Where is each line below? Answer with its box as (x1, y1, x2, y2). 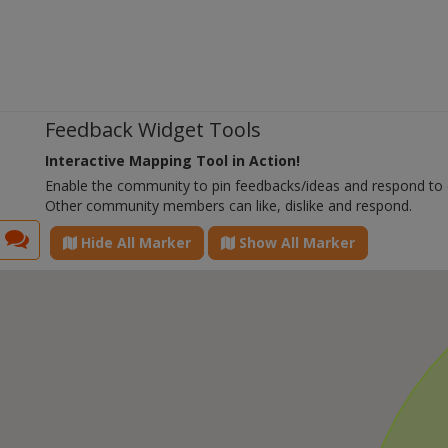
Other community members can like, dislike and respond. (45, 196, 412, 215)
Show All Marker (235, 233, 355, 252)
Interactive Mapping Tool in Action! (45, 151, 300, 170)
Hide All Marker (77, 233, 191, 252)
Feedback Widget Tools (45, 116, 261, 143)
